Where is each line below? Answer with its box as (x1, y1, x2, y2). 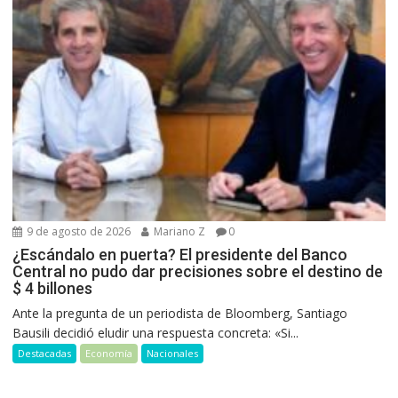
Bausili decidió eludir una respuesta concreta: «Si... (12, 323, 299, 341)
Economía (85, 346, 133, 360)
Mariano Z (151, 223, 206, 239)
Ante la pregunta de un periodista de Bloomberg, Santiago (12, 304, 348, 322)
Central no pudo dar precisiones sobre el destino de (12, 261, 384, 281)
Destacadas (18, 346, 72, 360)
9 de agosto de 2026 (24, 223, 131, 239)
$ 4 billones (12, 278, 93, 298)
